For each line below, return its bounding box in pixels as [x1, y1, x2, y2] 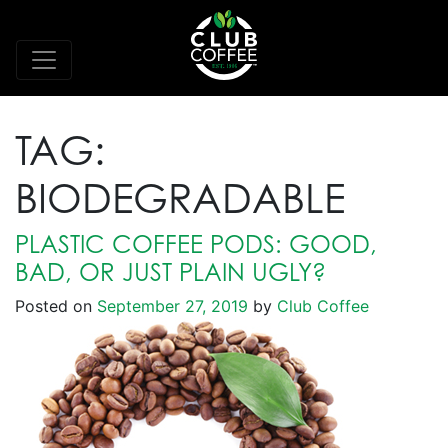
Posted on [15, 296, 97, 316]
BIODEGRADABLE [15, 173, 345, 222]
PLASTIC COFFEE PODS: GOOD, [15, 229, 377, 259]
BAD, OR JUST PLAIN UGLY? [15, 257, 326, 287]
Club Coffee [272, 296, 369, 316]
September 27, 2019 [97, 296, 248, 316]
